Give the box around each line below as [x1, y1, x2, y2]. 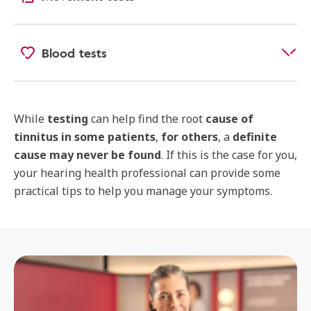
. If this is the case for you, [161, 147, 297, 162]
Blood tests [42, 44, 107, 62]
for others [161, 129, 218, 144]
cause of [205, 111, 253, 126]
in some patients [61, 129, 155, 144]
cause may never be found [14, 147, 161, 162]
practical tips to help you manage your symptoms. [14, 183, 272, 199]
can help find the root [88, 111, 205, 126]
